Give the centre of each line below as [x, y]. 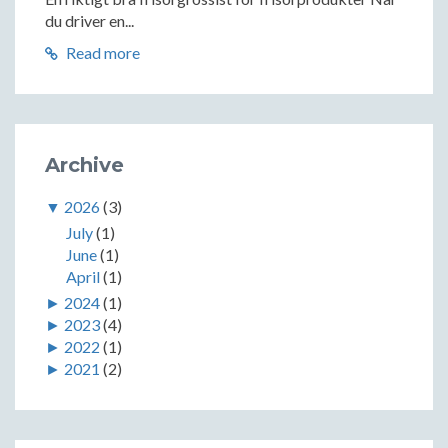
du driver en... [89, 20]
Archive [84, 164]
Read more [101, 52]
